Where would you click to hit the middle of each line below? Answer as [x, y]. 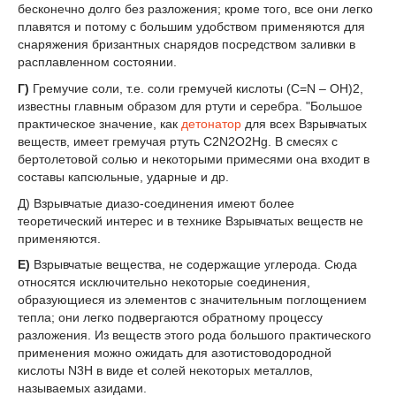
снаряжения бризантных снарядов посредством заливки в [187, 45]
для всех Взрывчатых [304, 123]
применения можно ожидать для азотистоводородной [175, 353]
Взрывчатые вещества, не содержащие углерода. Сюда [194, 265]
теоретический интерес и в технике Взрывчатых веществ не [190, 221]
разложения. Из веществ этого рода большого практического [194, 335]
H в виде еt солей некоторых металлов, [198, 371]
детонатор [211, 123]
